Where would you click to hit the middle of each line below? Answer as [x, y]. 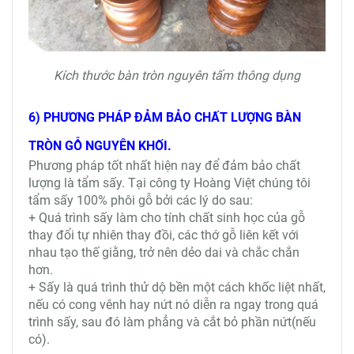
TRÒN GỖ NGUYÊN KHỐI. [100, 145]
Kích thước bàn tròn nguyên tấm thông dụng [177, 75]
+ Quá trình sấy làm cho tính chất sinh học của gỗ [167, 217]
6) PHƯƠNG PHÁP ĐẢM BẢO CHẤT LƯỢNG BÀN [165, 117]
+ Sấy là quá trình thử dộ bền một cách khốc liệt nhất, [177, 287]
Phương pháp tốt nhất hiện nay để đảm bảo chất [164, 165]
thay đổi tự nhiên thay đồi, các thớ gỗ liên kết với [164, 235]
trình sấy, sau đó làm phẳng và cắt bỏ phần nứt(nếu [172, 322]
